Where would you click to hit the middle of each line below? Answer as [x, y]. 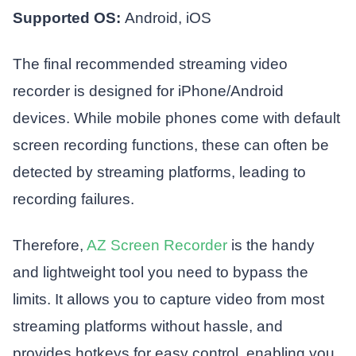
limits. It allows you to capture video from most [168, 299]
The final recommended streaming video [150, 64]
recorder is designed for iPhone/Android [148, 91]
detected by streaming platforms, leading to [159, 172]
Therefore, [49, 245]
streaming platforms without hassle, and [147, 326]
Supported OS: [68, 18]
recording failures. [73, 199]
